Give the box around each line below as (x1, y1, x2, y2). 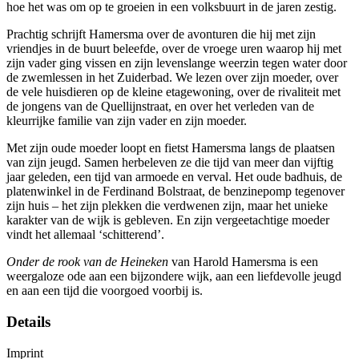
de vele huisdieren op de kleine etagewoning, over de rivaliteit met (6, 85, 341, 99)
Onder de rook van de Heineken (6, 255, 168, 269)
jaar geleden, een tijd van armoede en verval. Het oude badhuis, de (6, 170, 342, 184)
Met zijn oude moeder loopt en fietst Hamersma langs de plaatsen (6, 141, 335, 155)
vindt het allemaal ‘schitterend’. (6, 228, 164, 242)
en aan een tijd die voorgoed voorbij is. (6, 284, 203, 298)
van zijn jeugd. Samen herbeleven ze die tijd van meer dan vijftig (6, 155, 333, 170)
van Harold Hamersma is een (168, 255, 318, 269)
